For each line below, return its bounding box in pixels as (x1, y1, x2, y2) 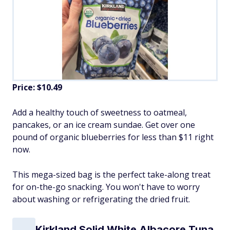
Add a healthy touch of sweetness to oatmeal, (12, 107, 187, 119)
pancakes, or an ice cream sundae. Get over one (12, 119, 195, 131)
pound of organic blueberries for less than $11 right (12, 131, 214, 143)
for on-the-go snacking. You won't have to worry (12, 181, 200, 193)
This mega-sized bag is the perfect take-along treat (12, 169, 210, 181)
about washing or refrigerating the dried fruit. (12, 194, 190, 205)
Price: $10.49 (12, 82, 62, 93)
